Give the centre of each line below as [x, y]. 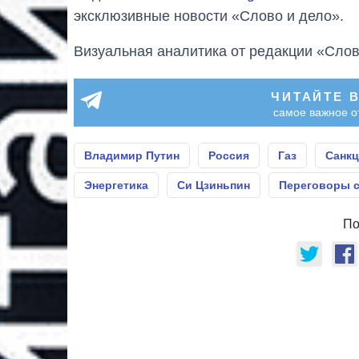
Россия [229, 155]
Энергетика [116, 185]
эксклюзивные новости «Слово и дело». [209, 16]
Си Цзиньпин [214, 185]
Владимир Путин [132, 155]
